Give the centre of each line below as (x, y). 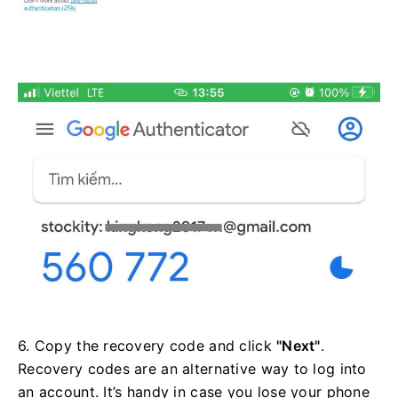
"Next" (298, 346)
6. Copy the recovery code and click (147, 346)
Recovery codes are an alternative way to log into (192, 369)
